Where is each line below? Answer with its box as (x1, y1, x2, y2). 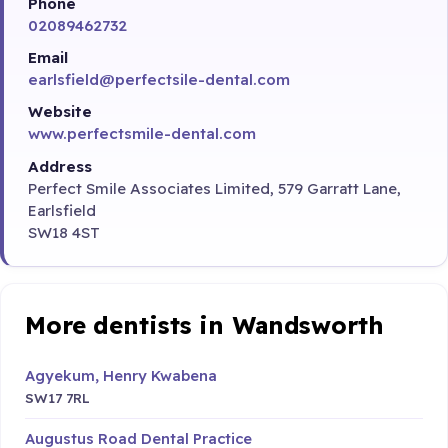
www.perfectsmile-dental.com (28, 124, 256, 144)
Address (28, 156, 92, 176)
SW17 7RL (25, 388, 90, 406)
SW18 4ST (28, 222, 100, 242)
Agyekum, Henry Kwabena (25, 365, 217, 385)
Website (28, 102, 92, 122)
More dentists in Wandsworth (25, 309, 384, 340)
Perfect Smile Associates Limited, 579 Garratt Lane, (28, 178, 401, 198)
